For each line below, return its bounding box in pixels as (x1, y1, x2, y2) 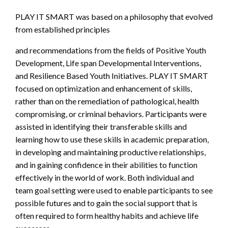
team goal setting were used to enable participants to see (15, 185, 213, 195)
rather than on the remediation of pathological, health (15, 96, 199, 106)
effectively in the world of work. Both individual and (15, 172, 194, 182)
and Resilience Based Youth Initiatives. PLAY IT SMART (15, 70, 208, 80)
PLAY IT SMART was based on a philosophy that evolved (15, 11, 213, 21)
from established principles (15, 24, 110, 34)
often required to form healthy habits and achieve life (15, 210, 198, 220)
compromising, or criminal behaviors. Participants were (15, 108, 207, 119)
